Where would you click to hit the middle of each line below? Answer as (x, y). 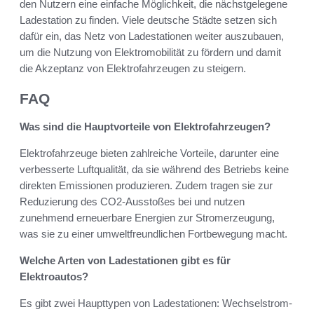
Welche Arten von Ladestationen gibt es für (125, 261)
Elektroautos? (54, 277)
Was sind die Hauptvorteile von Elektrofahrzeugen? (145, 127)
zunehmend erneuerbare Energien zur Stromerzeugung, (147, 218)
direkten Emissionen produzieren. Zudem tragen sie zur (146, 186)
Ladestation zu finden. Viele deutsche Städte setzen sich (148, 20)
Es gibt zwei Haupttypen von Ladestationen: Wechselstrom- (156, 303)
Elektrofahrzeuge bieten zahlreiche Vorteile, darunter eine (149, 153)
